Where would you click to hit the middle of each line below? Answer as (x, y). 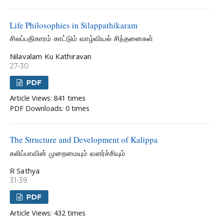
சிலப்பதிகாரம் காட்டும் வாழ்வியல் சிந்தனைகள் (81, 39)
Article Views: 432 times (48, 213)
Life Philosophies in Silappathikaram (74, 25)
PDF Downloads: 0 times (50, 109)
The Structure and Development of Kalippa (84, 140)
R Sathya (25, 171)
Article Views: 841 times (48, 98)
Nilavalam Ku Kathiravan (51, 56)
